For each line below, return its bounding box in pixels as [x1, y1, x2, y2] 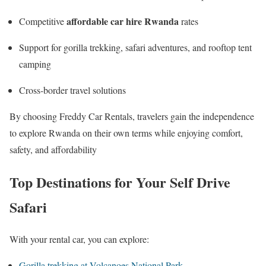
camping [19, 57, 51, 70]
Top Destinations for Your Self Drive [9, 171, 230, 192]
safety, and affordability [9, 142, 97, 156]
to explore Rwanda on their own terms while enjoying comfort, [9, 126, 243, 139]
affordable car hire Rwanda [66, 14, 179, 28]
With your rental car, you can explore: [9, 233, 149, 246]
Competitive [19, 14, 66, 27]
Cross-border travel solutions [19, 83, 126, 96]
